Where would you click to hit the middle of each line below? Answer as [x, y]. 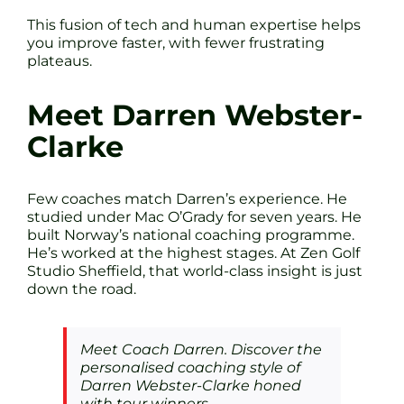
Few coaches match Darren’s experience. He [187, 199]
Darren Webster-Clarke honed [191, 386]
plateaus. [60, 61]
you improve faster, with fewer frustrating [176, 43]
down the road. [82, 289]
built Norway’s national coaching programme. [191, 235]
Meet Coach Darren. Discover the [201, 350]
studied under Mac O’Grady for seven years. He [194, 217]
